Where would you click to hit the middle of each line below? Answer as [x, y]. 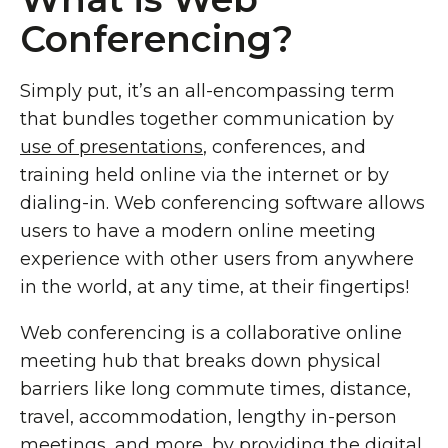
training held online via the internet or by [204, 175]
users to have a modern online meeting [198, 231]
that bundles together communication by [207, 119]
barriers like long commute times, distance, [215, 389]
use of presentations [111, 147]
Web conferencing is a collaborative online [211, 333]
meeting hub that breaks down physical [200, 361]
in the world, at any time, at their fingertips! [214, 287]
